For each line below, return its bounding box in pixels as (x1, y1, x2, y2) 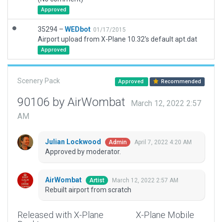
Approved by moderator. (45, 148, 121, 156)
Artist (89, 177, 105, 184)
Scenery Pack (17, 77, 60, 85)
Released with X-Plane (17, 210, 104, 221)
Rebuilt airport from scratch (45, 186, 131, 194)
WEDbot (65, 25, 91, 33)
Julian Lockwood (45, 138, 103, 146)
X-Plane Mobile (135, 210, 194, 221)
